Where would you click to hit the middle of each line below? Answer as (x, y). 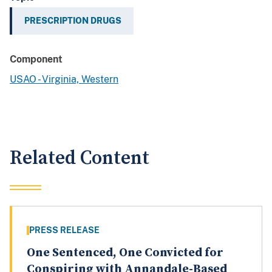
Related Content (80, 158)
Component (36, 59)
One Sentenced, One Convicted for (125, 253)
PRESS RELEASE (64, 230)
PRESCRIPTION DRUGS (73, 21)
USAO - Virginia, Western (64, 80)
